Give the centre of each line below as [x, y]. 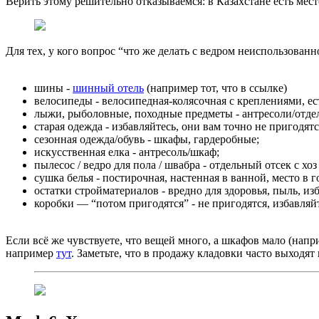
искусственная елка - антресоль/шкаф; [127, 152]
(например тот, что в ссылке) [215, 88]
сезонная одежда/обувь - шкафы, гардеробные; [147, 139]
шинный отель [108, 88]
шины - [53, 88]
